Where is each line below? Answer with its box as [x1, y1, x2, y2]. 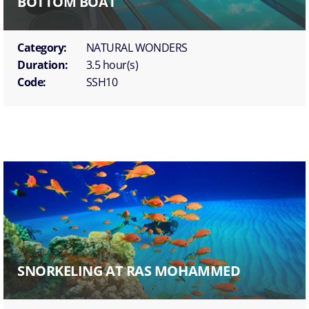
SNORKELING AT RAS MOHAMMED [17, 261, 241, 281]
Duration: [17, 57, 68, 73]
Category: [17, 40, 67, 56]
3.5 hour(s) [86, 57, 139, 73]
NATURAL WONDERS [86, 40, 188, 56]
